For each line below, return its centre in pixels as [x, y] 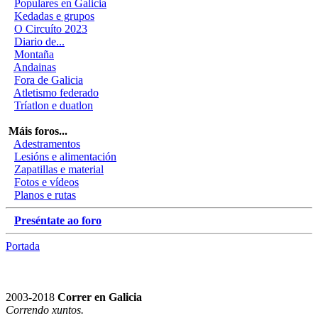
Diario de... [39, 41]
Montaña [34, 54]
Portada [23, 246]
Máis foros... [37, 131]
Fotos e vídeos [46, 182]
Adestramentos [47, 143]
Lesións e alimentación [65, 156]
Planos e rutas [45, 194]
